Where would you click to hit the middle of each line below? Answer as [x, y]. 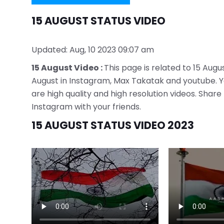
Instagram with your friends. [86, 107]
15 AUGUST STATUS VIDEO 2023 [113, 125]
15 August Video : [68, 68]
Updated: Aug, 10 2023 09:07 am [93, 50]
